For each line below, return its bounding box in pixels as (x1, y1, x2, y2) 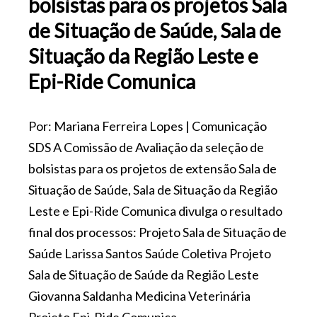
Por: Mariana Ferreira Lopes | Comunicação (28, 117, 267, 134)
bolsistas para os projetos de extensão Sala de (28, 160, 277, 176)
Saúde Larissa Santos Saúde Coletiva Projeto (28, 245, 271, 261)
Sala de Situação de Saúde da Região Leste (28, 266, 259, 282)
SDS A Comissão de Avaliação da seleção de (28, 139, 264, 155)
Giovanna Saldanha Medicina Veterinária (28, 287, 250, 304)
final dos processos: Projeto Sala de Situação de (28, 224, 287, 240)
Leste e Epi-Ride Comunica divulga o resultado (28, 202, 282, 219)
